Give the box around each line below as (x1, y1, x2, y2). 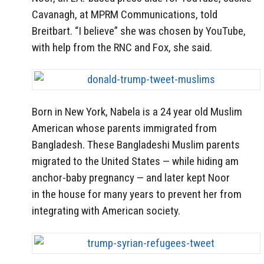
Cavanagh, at (32, 7, 91, 21)
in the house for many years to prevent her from (32, 187, 242, 202)
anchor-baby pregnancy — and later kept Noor (32, 171, 230, 185)
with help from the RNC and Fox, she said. (32, 40, 212, 54)
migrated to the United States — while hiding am (32, 154, 239, 169)
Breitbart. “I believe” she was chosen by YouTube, (32, 24, 246, 38)
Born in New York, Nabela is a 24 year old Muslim (32, 105, 242, 119)
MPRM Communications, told (91, 7, 217, 21)
